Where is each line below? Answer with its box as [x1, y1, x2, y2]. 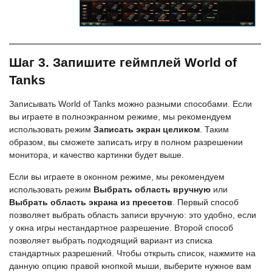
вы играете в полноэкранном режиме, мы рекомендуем [9, 112, 231, 122]
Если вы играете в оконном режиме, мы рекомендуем [9, 172, 225, 182]
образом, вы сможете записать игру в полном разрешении [9, 137, 243, 148]
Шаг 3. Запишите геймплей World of [9, 55, 237, 70]
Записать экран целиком [93, 124, 200, 135]
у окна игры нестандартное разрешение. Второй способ [9, 223, 233, 233]
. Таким [200, 124, 229, 135]
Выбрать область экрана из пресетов [9, 197, 172, 208]
